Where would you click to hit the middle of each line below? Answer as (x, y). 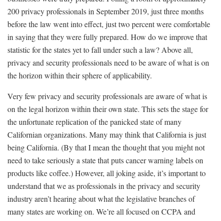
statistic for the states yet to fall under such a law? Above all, (100, 50)
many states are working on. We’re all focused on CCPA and (101, 212)
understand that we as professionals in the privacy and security (104, 186)
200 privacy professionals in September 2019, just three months (106, 11)
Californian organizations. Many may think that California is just (107, 135)
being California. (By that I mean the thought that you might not (106, 147)
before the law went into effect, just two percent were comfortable (109, 24)
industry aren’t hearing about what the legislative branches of (101, 199)
